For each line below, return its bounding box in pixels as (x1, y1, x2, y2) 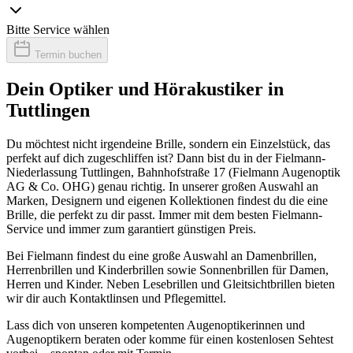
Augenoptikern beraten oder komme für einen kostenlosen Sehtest (6, 332, 333, 346)
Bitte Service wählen (6, 22, 110, 36)
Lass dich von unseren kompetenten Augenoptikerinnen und (6, 318, 305, 332)
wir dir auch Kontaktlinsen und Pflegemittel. (6, 291, 226, 305)
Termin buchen (32, 48, 102, 61)
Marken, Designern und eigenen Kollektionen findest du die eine (6, 193, 328, 207)
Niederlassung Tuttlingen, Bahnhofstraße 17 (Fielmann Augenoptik (6, 165, 340, 179)
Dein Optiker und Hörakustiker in (6, 78, 284, 99)
